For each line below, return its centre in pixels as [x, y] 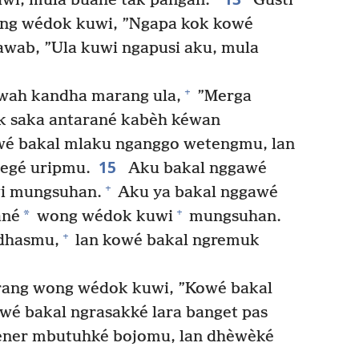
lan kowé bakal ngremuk [165, 240]
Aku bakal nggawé [195, 168]
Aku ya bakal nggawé [196, 192]
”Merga [222, 96]
